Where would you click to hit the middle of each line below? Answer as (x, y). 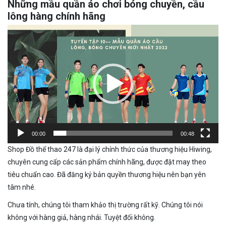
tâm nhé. (22, 187)
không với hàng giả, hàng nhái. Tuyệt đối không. (81, 217)
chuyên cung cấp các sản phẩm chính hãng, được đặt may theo (107, 162)
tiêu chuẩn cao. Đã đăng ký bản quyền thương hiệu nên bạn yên (107, 174)
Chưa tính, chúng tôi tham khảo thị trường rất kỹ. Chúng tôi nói (105, 205)
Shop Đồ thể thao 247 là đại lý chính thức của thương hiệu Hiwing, (110, 149)
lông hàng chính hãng (56, 16)
